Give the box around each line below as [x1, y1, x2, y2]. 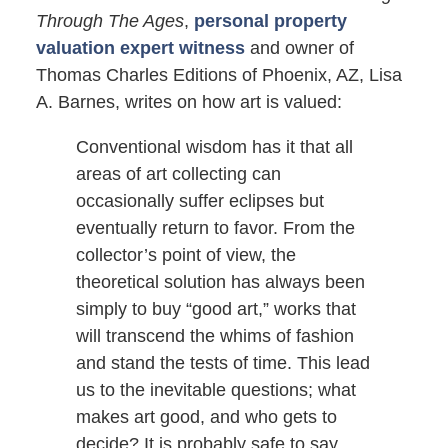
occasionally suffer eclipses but [75, 191, 324, 212]
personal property [193, 11, 347, 32]
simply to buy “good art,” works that [75, 299, 356, 320]
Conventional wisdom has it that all [75, 137, 353, 158]
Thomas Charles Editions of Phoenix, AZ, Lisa [35, 65, 402, 86]
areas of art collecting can [75, 164, 281, 185]
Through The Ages [35, 11, 184, 32]
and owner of [249, 38, 354, 59]
